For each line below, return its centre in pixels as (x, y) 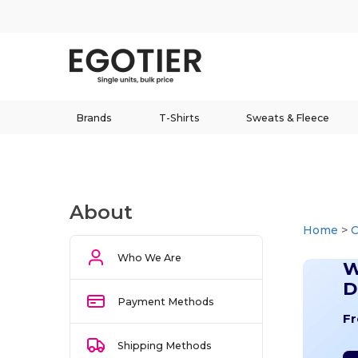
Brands (93, 117)
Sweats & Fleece (288, 117)
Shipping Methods (165, 345)
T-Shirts (179, 117)
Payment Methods (166, 301)
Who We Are (150, 257)
